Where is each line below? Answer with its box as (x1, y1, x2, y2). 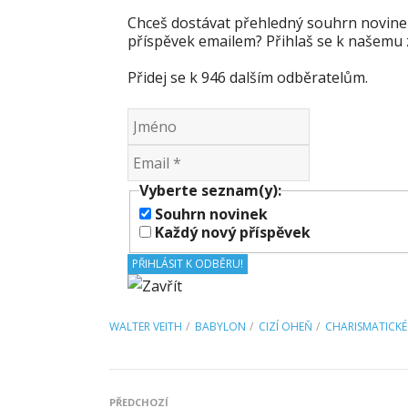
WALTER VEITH (109, 318, 182, 334)
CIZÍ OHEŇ (259, 318, 312, 334)
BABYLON (195, 318, 246, 334)
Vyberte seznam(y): (139, 180, 281, 200)
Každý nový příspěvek (151, 221, 311, 242)
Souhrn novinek (151, 203, 268, 224)
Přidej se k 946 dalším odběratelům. (127, 67, 368, 87)
